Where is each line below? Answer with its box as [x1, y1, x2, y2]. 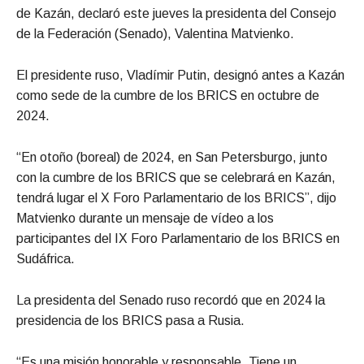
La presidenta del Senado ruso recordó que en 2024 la [16, 292, 325, 307]
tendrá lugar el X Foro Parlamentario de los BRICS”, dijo [16, 190, 336, 205]
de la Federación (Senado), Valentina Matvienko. [16, 26, 294, 41]
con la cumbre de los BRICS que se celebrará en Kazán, [16, 170, 336, 184]
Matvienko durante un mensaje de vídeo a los [16, 210, 274, 225]
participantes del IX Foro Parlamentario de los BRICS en [16, 231, 340, 245]
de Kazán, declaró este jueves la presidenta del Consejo [16, 6, 336, 20]
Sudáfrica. [16, 251, 75, 266]
